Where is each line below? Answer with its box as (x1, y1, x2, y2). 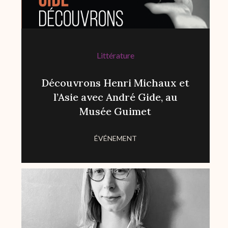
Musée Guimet (79, 105, 152, 118)
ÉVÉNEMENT (94, 134, 137, 143)
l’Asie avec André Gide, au (53, 91, 178, 104)
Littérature (96, 50, 134, 61)
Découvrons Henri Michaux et (41, 76, 190, 90)
